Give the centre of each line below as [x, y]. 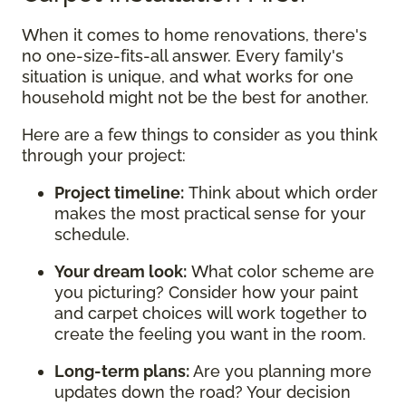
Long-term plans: [124, 372]
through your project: [106, 156]
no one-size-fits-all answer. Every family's [183, 56]
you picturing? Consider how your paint [206, 293]
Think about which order [281, 193]
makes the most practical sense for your [210, 214]
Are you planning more [282, 372]
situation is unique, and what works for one [188, 77]
